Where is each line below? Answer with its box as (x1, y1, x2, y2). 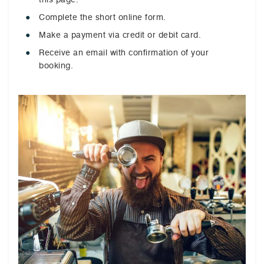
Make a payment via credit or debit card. (39, 29, 201, 40)
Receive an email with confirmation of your (39, 47, 209, 58)
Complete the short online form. (39, 12, 166, 22)
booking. (39, 60, 73, 71)
